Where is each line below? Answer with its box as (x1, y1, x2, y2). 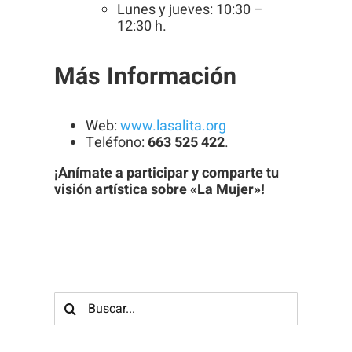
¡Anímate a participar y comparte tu (53, 162, 279, 184)
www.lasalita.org (119, 115, 226, 137)
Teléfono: (85, 131, 148, 153)
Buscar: (53, 288, 100, 310)
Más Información (53, 58, 236, 94)
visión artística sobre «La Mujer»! (53, 178, 265, 200)
